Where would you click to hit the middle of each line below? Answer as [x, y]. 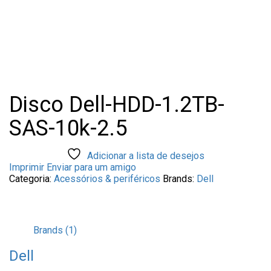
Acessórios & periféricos [107, 178]
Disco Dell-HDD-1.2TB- [117, 104]
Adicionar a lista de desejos [146, 155]
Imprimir [28, 167]
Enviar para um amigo [91, 167]
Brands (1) [55, 230]
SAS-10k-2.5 [68, 128]
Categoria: [30, 178]
